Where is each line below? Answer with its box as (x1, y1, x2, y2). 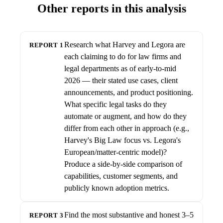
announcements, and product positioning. (64, 88, 193, 97)
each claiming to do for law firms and (64, 52, 181, 61)
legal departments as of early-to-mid (64, 64, 176, 73)
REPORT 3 (29, 212, 64, 219)
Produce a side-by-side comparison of (64, 160, 182, 168)
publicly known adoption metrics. (64, 184, 169, 192)
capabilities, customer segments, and (64, 172, 178, 180)
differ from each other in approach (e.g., (64, 124, 189, 132)
